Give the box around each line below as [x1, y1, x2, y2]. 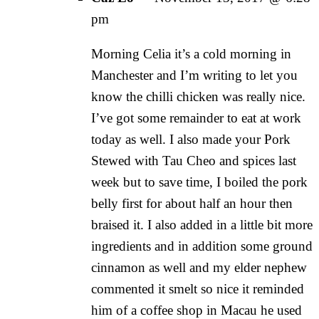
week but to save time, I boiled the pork [91, 174, 308, 189]
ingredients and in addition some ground [91, 238, 313, 253]
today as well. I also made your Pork [91, 131, 291, 147]
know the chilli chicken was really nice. [91, 88, 305, 104]
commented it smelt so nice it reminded [91, 281, 304, 296]
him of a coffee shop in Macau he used [91, 302, 302, 318]
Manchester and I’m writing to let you [91, 67, 298, 83]
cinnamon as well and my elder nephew [91, 259, 307, 275]
